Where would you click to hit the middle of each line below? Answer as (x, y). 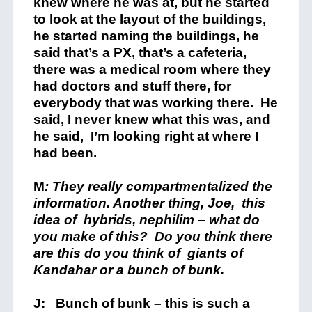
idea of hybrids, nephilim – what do (146, 220)
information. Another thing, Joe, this (149, 203)
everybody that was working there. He (155, 103)
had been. (65, 153)
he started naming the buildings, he (146, 36)
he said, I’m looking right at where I (146, 136)
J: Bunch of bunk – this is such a (141, 303)
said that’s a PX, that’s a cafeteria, (140, 53)
